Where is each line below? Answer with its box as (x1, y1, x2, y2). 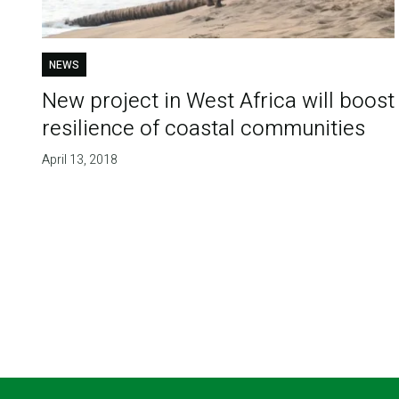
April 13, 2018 (41, 150, 118, 169)
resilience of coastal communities (41, 112, 365, 144)
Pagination (42, 285, 136, 314)
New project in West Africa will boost (41, 85, 395, 117)
